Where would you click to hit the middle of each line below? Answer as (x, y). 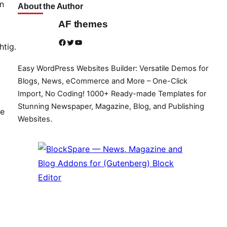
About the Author (50, 6)
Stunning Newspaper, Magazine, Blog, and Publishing (111, 106)
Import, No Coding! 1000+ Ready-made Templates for (112, 93)
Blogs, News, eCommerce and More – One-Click (103, 81)
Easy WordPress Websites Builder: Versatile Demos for (113, 68)
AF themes (83, 24)
